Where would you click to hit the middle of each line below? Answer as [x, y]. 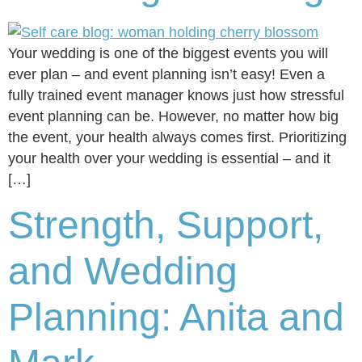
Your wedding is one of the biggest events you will [168, 54]
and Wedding [123, 271]
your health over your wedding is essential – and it [169, 159]
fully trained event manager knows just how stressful [176, 96]
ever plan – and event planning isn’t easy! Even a [166, 75]
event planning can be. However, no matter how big [173, 117]
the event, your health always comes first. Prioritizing [177, 138]
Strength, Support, [166, 225]
